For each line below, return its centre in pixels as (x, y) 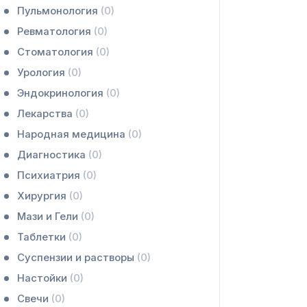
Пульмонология (59, 11)
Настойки (43, 278)
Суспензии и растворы (77, 258)
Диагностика (52, 155)
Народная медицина (72, 134)
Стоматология (56, 52)
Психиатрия (50, 175)
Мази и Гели (49, 217)
